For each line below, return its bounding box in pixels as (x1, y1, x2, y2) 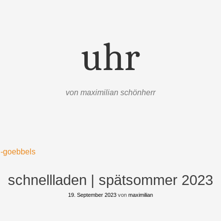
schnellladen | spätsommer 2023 (8, 172, 213, 188)
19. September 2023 (68, 192, 116, 198)
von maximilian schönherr (66, 88, 155, 97)
